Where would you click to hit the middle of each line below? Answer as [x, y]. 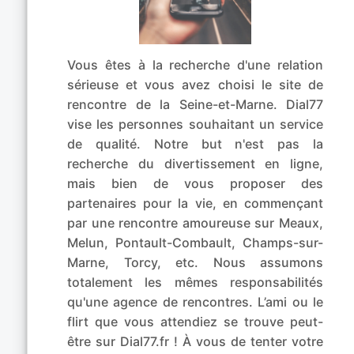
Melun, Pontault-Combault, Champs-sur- [195, 243]
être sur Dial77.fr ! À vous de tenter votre [195, 342]
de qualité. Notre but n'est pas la [195, 144]
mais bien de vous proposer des [195, 184]
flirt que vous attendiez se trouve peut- [195, 322]
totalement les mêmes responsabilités [195, 282]
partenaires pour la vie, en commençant [195, 203]
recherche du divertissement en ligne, [195, 164]
